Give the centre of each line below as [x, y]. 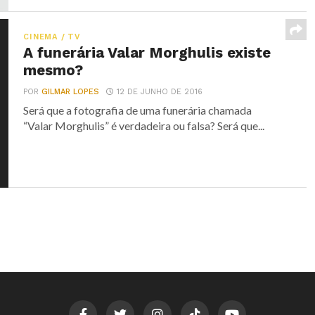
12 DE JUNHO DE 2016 [160, 92]
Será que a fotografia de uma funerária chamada [138, 110]
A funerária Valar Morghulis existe [147, 53]
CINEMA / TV [52, 37]
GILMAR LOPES [71, 92]
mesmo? [53, 71]
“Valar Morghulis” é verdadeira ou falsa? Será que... [144, 126]
